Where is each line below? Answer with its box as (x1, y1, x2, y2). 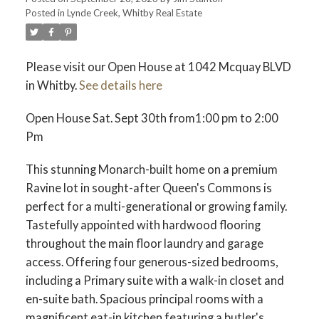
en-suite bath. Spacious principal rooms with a (25, 291, 263, 305)
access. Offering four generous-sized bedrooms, (25, 254, 278, 268)
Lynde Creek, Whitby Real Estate (66, 7, 202, 19)
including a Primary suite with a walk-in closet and (25, 273, 284, 287)
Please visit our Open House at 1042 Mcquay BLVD (25, 60, 291, 74)
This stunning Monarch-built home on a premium (25, 162, 278, 176)
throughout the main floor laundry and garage (25, 236, 263, 250)
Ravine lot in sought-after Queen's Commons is (25, 180, 272, 194)
